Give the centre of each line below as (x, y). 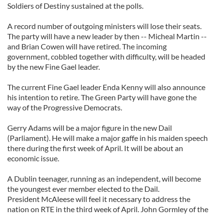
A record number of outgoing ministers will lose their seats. (104, 26)
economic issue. (33, 158)
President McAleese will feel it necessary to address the (99, 199)
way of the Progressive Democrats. (65, 107)
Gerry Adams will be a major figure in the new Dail (90, 128)
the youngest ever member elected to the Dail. (83, 189)
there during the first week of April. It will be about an (95, 148)
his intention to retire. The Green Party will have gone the (102, 97)
